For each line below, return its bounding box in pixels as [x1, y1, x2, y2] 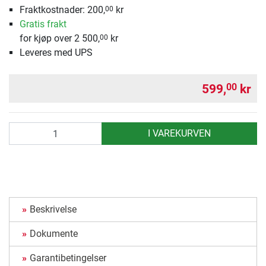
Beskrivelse [30, 204, 77, 216]
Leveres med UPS [19, 47, 93, 59]
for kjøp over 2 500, [19, 33, 100, 45]
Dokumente [30, 228, 78, 240]
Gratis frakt [19, 18, 66, 30]
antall [8, 123, 32, 135]
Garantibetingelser [30, 252, 106, 264]
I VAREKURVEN [147, 128, 211, 140]
